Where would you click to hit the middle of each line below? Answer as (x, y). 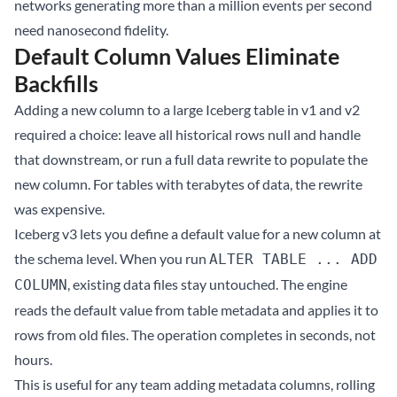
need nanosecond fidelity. (91, 30)
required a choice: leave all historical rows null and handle (187, 135)
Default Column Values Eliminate (177, 56)
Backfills (56, 84)
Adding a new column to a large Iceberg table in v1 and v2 (187, 110)
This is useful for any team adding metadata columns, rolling (195, 385)
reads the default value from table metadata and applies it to (196, 310)
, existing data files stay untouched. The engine (207, 284)
